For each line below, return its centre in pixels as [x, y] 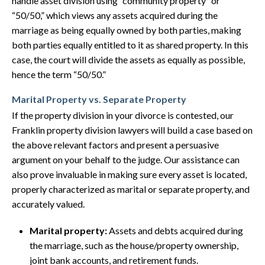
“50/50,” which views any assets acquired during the [115, 15]
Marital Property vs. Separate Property [99, 99]
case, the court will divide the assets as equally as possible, [128, 59]
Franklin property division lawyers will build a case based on [132, 130]
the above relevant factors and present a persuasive [115, 145]
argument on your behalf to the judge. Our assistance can [126, 159]
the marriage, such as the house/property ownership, [134, 245]
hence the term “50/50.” [59, 74]
